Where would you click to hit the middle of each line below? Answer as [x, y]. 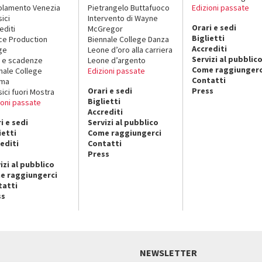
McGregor [106, 28]
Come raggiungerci [125, 132]
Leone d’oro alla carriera [130, 49]
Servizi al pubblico [123, 122]
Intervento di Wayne [123, 18]
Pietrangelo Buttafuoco [129, 7]
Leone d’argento [117, 60]
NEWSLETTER [168, 252]
